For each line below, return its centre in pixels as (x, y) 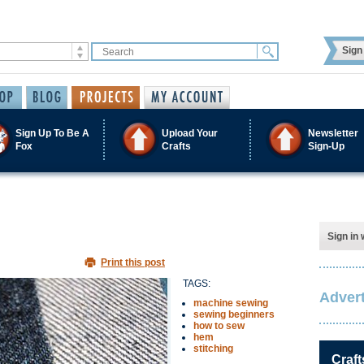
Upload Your (190, 133)
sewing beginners (234, 314)
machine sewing (231, 303)
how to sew (219, 326)
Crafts (176, 146)
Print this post (133, 262)
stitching (213, 349)
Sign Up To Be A (52, 133)
